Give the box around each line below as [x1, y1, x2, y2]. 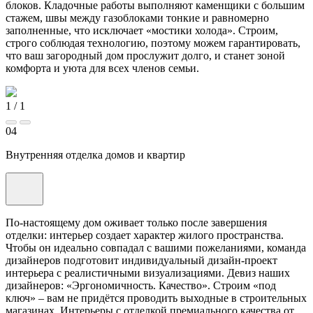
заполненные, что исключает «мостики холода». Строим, [6, 24, 278, 37]
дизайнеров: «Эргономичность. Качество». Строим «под [6, 279, 276, 292]
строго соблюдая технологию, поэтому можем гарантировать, [6, 37, 300, 50]
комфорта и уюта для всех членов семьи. [6, 62, 199, 75]
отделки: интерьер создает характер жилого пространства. [6, 229, 284, 242]
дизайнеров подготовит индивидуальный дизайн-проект [6, 254, 277, 267]
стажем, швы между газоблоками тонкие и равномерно [6, 12, 269, 24]
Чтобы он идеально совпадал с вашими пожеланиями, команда [6, 242, 306, 254]
